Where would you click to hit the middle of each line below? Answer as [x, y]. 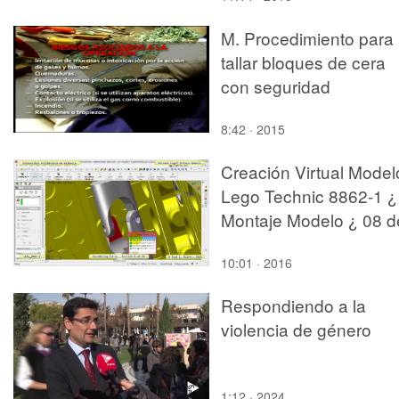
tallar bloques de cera [303, 61]
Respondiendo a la [293, 305]
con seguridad [276, 85]
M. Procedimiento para [307, 37]
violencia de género [296, 329]
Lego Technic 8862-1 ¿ [309, 195]
